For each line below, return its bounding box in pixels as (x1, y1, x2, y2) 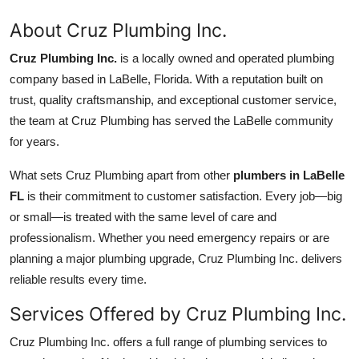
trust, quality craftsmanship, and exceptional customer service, (10, 93, 337, 107)
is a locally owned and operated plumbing (117, 51, 334, 66)
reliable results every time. (10, 272, 147, 287)
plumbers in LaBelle (233, 168, 345, 183)
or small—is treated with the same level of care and (10, 210, 276, 224)
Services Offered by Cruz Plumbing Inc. (10, 302, 346, 326)
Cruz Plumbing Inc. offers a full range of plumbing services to (10, 335, 327, 349)
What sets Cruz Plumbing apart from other (10, 168, 233, 183)
